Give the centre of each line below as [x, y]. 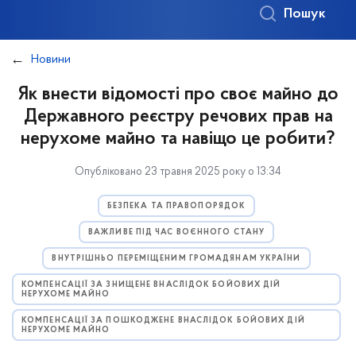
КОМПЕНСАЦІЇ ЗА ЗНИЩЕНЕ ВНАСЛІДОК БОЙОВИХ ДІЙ [151, 285]
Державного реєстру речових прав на [178, 117]
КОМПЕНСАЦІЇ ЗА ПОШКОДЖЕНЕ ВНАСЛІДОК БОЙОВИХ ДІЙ [163, 321]
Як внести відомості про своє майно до [178, 95]
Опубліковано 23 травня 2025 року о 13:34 [178, 172]
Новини [51, 60]
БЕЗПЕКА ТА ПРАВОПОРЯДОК [176, 206]
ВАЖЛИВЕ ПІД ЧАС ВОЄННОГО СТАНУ [176, 232]
